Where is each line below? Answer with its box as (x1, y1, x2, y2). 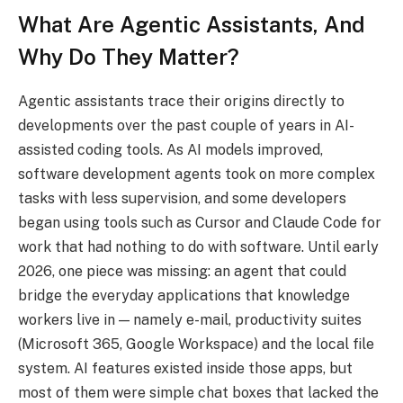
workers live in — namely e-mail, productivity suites (18, 310, 362, 328)
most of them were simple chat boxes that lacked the (18, 383, 379, 401)
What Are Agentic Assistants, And (18, 11, 365, 37)
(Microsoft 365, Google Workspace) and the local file (18, 335, 374, 353)
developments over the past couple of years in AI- (18, 116, 354, 134)
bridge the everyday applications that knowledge (18, 286, 350, 304)
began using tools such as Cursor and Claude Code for (18, 213, 381, 231)
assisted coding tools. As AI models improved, (18, 140, 323, 158)
